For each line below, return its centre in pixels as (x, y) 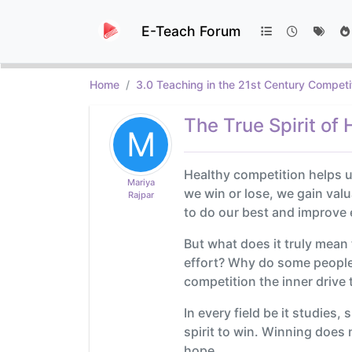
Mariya (141, 182)
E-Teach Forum (191, 31)
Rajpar (141, 194)
